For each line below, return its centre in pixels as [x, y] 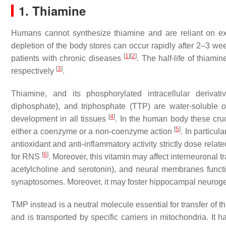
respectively [34, 71]
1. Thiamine [52, 11]
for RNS [27, 157]
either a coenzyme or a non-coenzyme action [93, 131]
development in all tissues [60, 119]
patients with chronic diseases [68, 58]
